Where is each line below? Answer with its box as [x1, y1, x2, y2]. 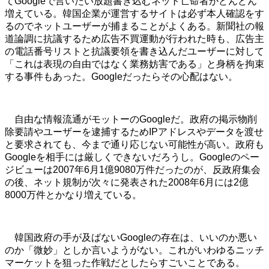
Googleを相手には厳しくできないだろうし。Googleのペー [5, 152, 259, 163]
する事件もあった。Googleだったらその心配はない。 [5, 71, 238, 82]
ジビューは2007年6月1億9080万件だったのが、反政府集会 [5, 165, 261, 175]
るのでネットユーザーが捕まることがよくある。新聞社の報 [5, 21, 264, 32]
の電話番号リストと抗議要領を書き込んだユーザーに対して [5, 46, 264, 57]
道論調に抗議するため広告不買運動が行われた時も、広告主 [5, 34, 264, 44]
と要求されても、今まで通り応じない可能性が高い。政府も [5, 139, 264, 150]
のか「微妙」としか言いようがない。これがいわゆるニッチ [5, 245, 264, 256]
